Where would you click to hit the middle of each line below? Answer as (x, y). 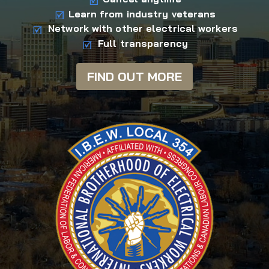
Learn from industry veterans (142, 14)
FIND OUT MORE (134, 76)
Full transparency (143, 44)
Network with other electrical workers (143, 29)
